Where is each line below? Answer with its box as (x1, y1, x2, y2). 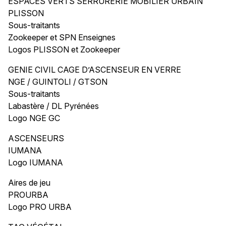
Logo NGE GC (8, 112, 60, 123)
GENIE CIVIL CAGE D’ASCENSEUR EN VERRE (8, 64, 181, 75)
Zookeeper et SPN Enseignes (8, 32, 116, 42)
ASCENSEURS (8, 133, 64, 143)
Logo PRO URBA (8, 201, 72, 212)
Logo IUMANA (8, 157, 63, 167)
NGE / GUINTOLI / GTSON (8, 76, 107, 87)
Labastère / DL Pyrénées (8, 100, 99, 111)
